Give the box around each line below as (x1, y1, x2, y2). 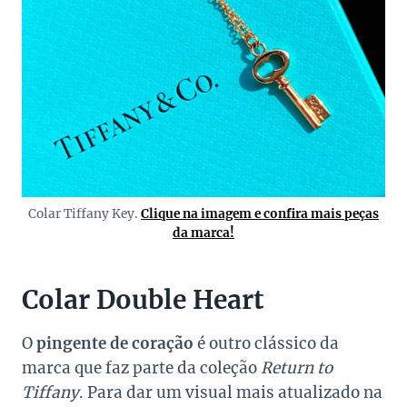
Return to (261, 358, 333, 379)
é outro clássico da (194, 333, 339, 354)
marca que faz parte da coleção (22, 358, 261, 379)
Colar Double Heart (22, 283, 263, 317)
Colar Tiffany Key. (28, 206, 141, 223)
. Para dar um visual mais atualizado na (79, 382, 382, 403)
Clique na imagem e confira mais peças (141, 206, 379, 223)
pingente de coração (36, 333, 194, 354)
